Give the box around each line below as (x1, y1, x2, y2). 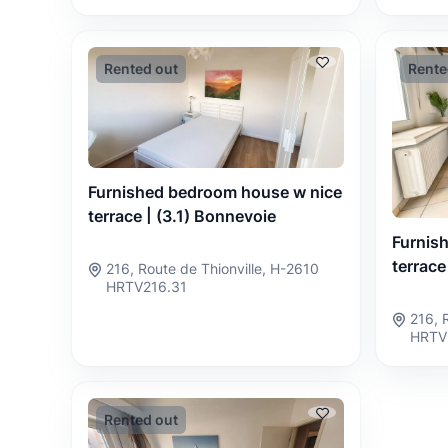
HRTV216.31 (106, 278, 187, 296)
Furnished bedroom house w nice (88, 182, 342, 203)
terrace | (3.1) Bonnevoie (88, 206, 276, 227)
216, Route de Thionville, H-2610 (106, 260, 319, 278)
